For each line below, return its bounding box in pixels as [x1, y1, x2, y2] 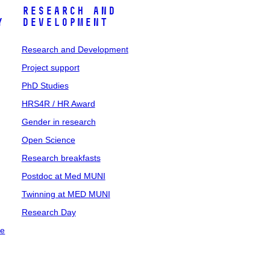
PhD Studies [21, 81, 69, 90]
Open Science [21, 135, 75, 145]
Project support [21, 63, 80, 72]
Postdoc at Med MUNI [21, 171, 105, 181]
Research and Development [21, 45, 128, 54]
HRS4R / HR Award [21, 99, 95, 108]
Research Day [21, 207, 76, 217]
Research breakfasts [21, 153, 101, 163]
